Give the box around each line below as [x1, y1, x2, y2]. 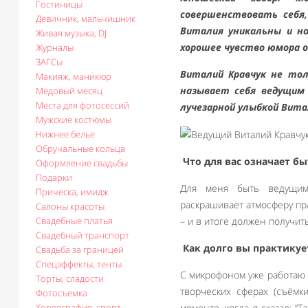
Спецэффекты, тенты [36, 258, 122, 270]
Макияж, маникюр [36, 70, 111, 82]
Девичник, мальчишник [36, 12, 135, 25]
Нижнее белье [36, 128, 95, 140]
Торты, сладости [36, 272, 104, 285]
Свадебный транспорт [36, 229, 129, 241]
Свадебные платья [36, 214, 113, 227]
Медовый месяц [36, 85, 102, 97]
